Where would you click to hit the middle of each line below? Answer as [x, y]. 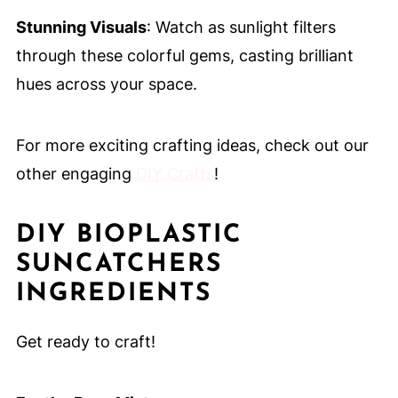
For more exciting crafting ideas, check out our [192, 146]
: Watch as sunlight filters [241, 28]
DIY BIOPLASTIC [129, 236]
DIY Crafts [175, 174]
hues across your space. [106, 84]
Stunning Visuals [81, 28]
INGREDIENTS [113, 295]
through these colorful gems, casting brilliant [184, 56]
